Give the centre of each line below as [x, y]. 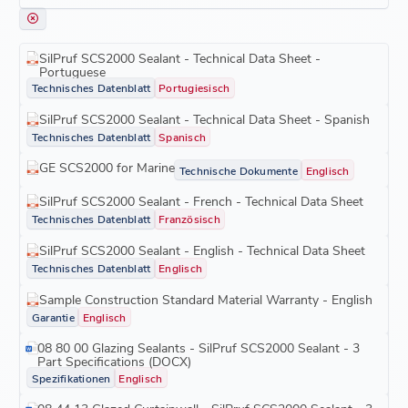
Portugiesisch [194, 88]
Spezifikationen [71, 377]
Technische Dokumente [238, 170]
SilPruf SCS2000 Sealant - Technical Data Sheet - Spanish [205, 118]
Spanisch [183, 136]
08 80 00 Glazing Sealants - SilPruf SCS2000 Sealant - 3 [199, 348]
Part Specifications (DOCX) [115, 362]
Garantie [53, 317]
